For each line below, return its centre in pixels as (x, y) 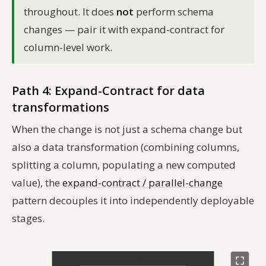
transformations (61, 107)
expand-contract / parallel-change (142, 183)
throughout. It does (70, 12)
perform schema (174, 12)
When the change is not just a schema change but (127, 129)
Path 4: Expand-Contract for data (108, 91)
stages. (28, 218)
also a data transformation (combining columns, (126, 147)
